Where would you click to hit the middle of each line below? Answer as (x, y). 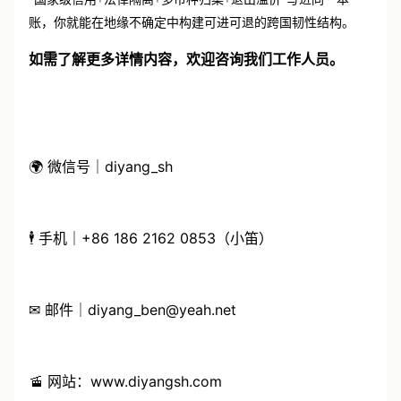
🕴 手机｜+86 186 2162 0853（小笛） (151, 238)
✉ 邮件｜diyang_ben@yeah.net (132, 310)
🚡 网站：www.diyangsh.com (125, 381)
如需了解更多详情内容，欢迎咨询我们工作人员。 (186, 59)
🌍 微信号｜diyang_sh (101, 166)
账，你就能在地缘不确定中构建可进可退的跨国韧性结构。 (192, 23)
